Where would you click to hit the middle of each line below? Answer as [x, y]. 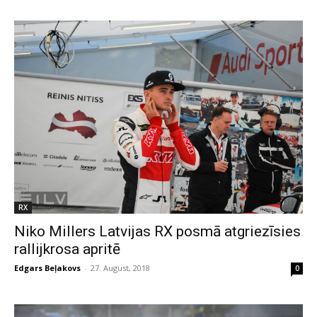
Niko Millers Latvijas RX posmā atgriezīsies [157, 232]
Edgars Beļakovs [47, 268]
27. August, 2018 [120, 268]
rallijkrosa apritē [67, 249]
